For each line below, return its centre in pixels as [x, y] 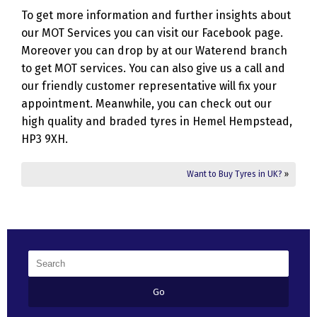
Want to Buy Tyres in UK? [235, 174]
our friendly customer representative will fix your [149, 86]
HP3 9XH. [45, 139]
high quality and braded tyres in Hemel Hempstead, [157, 122]
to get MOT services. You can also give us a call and [153, 69]
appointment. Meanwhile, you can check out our [146, 104]
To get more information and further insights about [156, 16]
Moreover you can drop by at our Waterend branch [154, 51]
